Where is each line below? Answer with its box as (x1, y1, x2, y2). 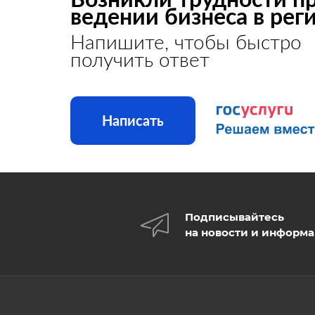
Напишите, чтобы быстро (70, 29, 302, 53)
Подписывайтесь (185, 210, 284, 224)
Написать (102, 111, 164, 129)
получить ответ (70, 46, 210, 71)
